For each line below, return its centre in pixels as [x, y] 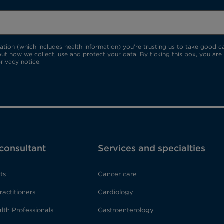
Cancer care [117, 174]
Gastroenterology [126, 210]
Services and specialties [151, 148]
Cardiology [115, 192]
